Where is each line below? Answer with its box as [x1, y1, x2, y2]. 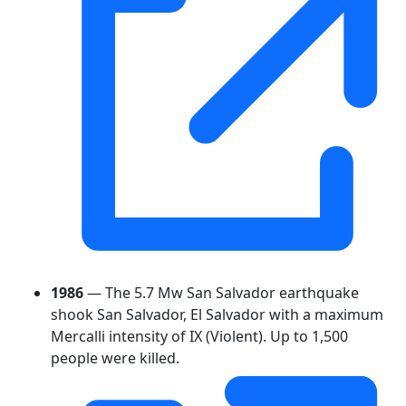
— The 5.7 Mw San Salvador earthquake [83, 282, 359, 303]
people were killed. [51, 347, 179, 368]
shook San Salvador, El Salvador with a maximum [51, 304, 383, 324]
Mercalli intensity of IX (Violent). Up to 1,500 [51, 325, 348, 346]
